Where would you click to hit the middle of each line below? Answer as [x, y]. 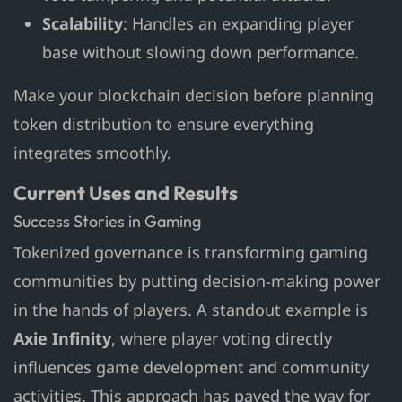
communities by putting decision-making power [197, 281]
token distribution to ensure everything [164, 124]
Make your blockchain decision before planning [194, 96]
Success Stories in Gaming [107, 222]
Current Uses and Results [126, 193]
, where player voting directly [222, 339]
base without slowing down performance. [201, 52]
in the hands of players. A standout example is [191, 310]
